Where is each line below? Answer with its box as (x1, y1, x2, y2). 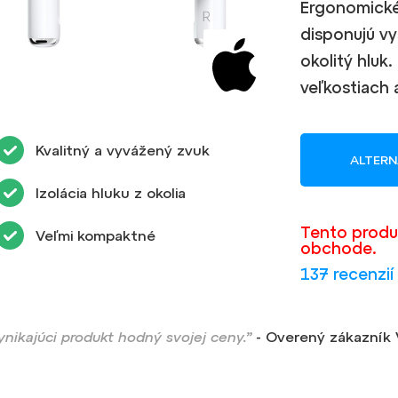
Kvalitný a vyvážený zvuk (36, 141, 211, 158)
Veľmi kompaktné (36, 227, 156, 243)
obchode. (299, 238, 377, 258)
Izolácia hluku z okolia (36, 184, 187, 201)
